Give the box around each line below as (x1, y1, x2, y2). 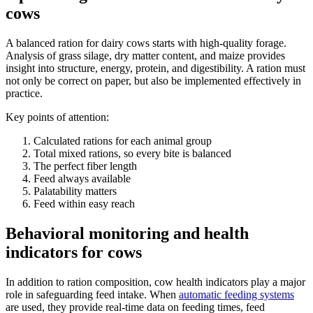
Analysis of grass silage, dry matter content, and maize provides (6, 49, 285, 61)
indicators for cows (6, 242, 142, 261)
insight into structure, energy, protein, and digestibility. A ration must (6, 61, 305, 74)
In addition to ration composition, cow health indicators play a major (6, 275, 305, 288)
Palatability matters (34, 184, 117, 197)
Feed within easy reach (34, 197, 135, 210)
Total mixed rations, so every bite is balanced (34, 147, 231, 159)
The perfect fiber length (34, 159, 137, 172)
